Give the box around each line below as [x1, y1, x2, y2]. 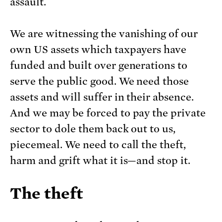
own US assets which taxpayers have [10, 44, 187, 56]
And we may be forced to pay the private [10, 107, 206, 119]
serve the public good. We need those [10, 75, 189, 88]
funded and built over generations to [10, 59, 188, 72]
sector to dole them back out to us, [10, 123, 176, 135]
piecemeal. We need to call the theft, [10, 139, 186, 151]
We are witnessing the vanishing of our [10, 28, 198, 40]
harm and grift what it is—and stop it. [10, 155, 193, 167]
